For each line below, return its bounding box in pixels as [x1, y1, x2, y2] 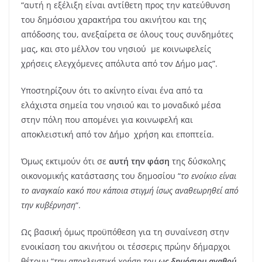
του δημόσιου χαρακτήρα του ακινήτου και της [21, 14, 206, 25]
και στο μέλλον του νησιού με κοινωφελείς [40, 43, 211, 54]
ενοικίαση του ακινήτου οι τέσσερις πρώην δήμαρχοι [21, 241, 230, 252]
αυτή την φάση [106, 156, 172, 167]
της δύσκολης [172, 156, 226, 167]
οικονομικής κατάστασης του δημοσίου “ [21, 170, 181, 181]
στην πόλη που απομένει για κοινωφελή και [21, 114, 193, 125]
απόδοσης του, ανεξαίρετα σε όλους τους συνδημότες [21, 29, 233, 40]
